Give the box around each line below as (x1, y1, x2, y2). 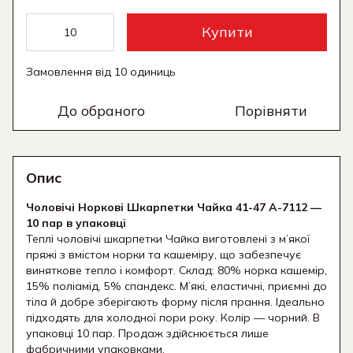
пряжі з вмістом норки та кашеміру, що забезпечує (26, 247, 302, 262)
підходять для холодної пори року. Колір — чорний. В (26, 310, 320, 325)
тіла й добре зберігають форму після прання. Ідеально (26, 295, 325, 310)
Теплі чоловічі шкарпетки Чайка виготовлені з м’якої (26, 232, 310, 247)
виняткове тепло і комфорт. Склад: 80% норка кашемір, (26, 263, 327, 278)
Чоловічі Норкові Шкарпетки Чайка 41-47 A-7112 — (26, 200, 321, 215)
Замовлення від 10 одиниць (26, 65, 176, 80)
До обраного (58, 102, 145, 121)
